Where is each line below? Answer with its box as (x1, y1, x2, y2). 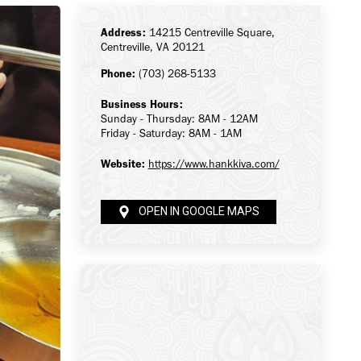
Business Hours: (100, 98, 183, 111)
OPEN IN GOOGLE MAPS (138, 203, 259, 220)
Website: (100, 157, 145, 171)
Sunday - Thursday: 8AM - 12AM (100, 112, 258, 126)
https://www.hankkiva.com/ (147, 157, 280, 171)
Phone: (100, 67, 135, 81)
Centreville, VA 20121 (100, 40, 205, 54)
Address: (100, 26, 146, 39)
